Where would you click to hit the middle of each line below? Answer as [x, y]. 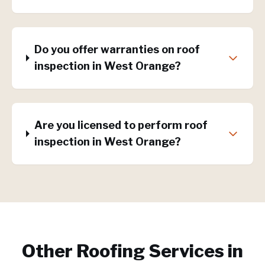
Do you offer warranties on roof [117, 49]
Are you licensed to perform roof [121, 125]
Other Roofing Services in [132, 251]
